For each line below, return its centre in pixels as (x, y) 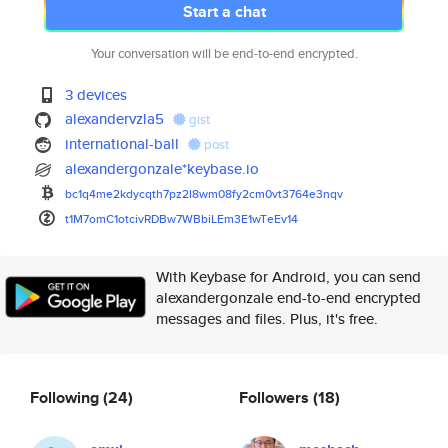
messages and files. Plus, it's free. (267, 318)
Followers (276, 397)
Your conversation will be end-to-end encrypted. (224, 53)
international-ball (122, 143)
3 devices (96, 94)
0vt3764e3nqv (304, 193)
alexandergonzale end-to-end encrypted (288, 297)
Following (66, 397)
